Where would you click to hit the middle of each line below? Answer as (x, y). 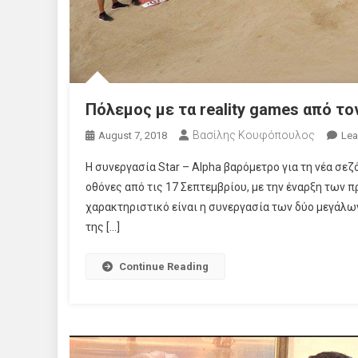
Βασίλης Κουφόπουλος (254, 135)
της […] (103, 227)
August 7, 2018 (133, 136)
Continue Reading (164, 267)
